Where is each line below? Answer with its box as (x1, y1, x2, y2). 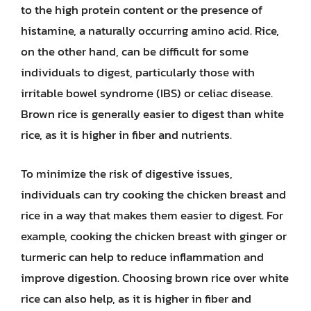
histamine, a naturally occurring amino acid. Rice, (21, 22, 279, 40)
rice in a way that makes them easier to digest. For (21, 205, 283, 224)
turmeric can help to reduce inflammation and (21, 247, 264, 266)
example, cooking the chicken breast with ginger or (21, 226, 287, 245)
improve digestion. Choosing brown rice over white (21, 268, 289, 287)
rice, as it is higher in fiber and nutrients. (21, 126, 232, 144)
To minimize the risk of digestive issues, (21, 164, 233, 183)
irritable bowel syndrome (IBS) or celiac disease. (21, 84, 273, 102)
